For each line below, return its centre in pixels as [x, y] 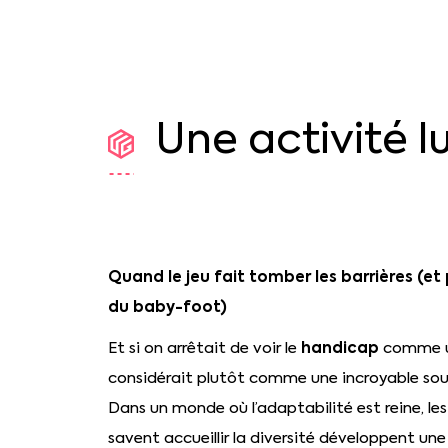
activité [328, 137]
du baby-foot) [167, 307]
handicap [339, 347]
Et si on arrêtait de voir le [204, 347]
